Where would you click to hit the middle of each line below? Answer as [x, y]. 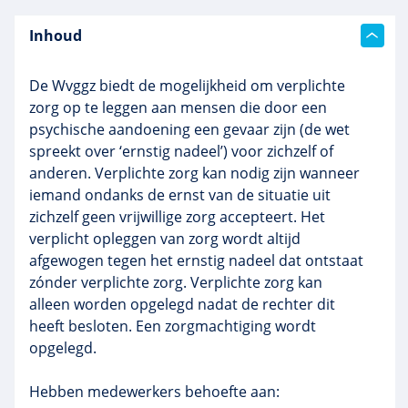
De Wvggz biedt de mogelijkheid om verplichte [187, 86]
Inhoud [56, 36]
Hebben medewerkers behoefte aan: [154, 392]
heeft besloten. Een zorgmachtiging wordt [173, 326]
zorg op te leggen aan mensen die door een [178, 107]
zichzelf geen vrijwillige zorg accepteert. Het [177, 217]
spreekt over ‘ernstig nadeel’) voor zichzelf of [181, 151]
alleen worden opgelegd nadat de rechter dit [182, 304]
